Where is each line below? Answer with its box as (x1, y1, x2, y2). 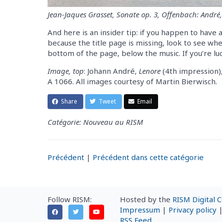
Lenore (139, 65, 161, 76)
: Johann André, (84, 65, 139, 76)
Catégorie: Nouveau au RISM (48, 116, 143, 127)
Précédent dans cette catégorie (93, 152, 204, 162)
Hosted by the (120, 194, 172, 204)
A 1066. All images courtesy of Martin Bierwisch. (48, 76, 217, 86)
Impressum (120, 205, 160, 215)
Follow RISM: (48, 194, 92, 204)
